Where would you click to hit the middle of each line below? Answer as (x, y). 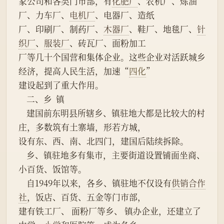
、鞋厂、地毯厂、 (163, 29)
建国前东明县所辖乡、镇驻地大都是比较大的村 (22, 113)
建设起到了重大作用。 (61, 85)
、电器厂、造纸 (125, 15)
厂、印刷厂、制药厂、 (61, 29)
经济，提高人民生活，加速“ (74, 71)
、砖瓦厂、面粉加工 (108, 43)
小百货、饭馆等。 (52, 169)
